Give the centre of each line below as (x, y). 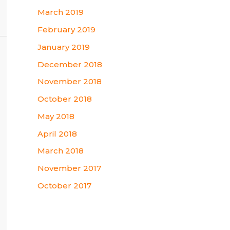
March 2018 (61, 151)
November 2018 (70, 82)
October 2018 (65, 99)
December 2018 (70, 64)
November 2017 (69, 168)
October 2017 (64, 185)
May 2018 (56, 116)
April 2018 (57, 133)
